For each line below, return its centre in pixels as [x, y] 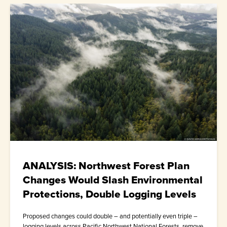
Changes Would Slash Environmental [113, 180]
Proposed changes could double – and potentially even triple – [110, 216]
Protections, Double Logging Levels [109, 194]
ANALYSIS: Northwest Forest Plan [106, 166]
